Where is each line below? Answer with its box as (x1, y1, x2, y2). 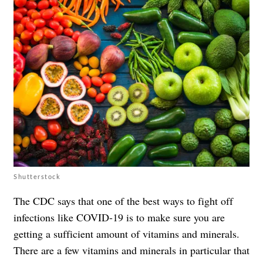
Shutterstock (14, 172, 60, 180)
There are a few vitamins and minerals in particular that (14, 242, 249, 257)
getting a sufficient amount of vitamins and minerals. (14, 226, 240, 241)
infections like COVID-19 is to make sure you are (14, 210, 225, 224)
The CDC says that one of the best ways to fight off (14, 193, 233, 208)
